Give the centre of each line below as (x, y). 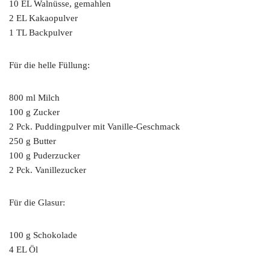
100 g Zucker (34, 112)
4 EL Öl (24, 249)
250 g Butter (33, 141)
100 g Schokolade (43, 235)
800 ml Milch (34, 97)
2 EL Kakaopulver (43, 18)
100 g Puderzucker (45, 155)
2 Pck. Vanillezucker (48, 170)
